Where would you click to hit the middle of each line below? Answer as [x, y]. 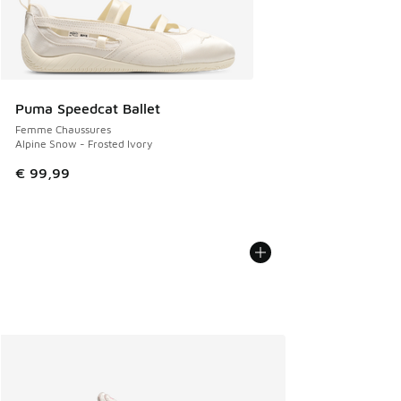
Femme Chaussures [63, 130]
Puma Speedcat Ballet [88, 109]
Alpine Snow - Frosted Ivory [84, 144]
